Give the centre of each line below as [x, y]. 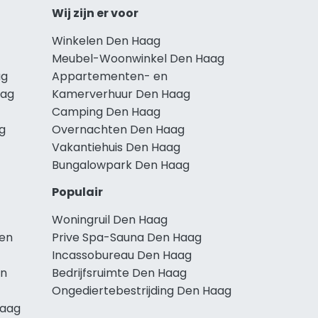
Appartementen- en [110, 76]
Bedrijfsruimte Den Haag [119, 273]
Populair [77, 192]
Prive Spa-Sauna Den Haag [127, 237]
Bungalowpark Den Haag [121, 165]
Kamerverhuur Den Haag [121, 94]
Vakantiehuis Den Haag [116, 147]
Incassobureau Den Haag [122, 255]
